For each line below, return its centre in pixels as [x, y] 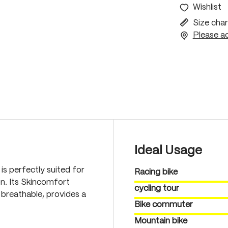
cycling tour [157, 189]
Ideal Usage [168, 151]
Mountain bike [161, 221]
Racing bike [156, 172]
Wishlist [207, 7]
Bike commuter [164, 205]
